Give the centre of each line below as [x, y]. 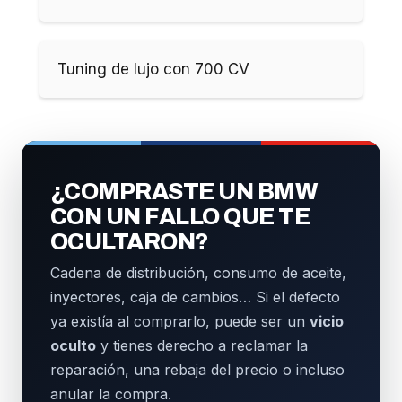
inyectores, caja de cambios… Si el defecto [195, 297]
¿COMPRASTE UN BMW [184, 192]
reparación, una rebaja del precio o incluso [197, 370]
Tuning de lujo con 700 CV [153, 70]
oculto [73, 346]
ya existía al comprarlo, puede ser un [180, 322]
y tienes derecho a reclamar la [202, 346]
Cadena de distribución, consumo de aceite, [198, 273]
